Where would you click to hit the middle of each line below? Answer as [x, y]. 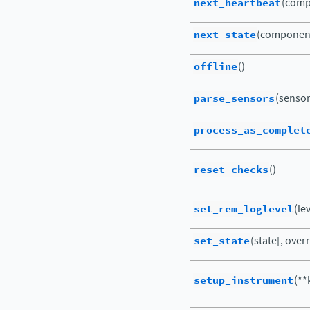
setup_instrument [244, 280]
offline [216, 66]
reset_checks [231, 170]
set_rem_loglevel [244, 209]
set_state [222, 241]
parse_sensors [234, 98]
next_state [225, 35]
